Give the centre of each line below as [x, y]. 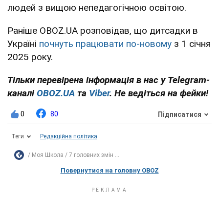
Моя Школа [48, 155]
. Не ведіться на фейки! [159, 93]
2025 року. [30, 57]
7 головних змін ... [94, 155]
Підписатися [180, 114]
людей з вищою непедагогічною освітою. [97, 8]
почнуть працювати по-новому [105, 44]
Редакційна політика [69, 137]
